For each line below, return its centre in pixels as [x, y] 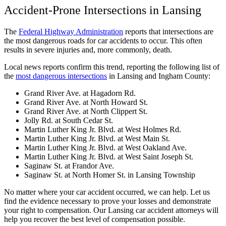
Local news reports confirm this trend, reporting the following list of [112, 67]
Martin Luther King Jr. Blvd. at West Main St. [98, 138]
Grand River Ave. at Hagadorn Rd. [81, 93]
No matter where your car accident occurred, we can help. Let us [107, 192]
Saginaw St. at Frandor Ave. [70, 165]
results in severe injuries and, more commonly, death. [88, 49]
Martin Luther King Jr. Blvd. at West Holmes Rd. [104, 129]
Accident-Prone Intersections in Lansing [103, 10]
